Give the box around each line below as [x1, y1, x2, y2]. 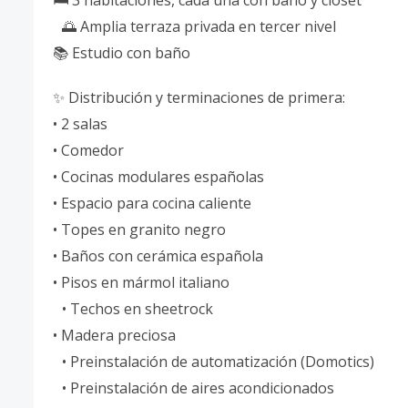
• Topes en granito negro [53, 219, 235, 240]
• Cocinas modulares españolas [53, 167, 273, 187]
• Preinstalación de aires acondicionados [53, 378, 334, 398]
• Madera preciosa [53, 325, 176, 345]
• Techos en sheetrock [53, 299, 222, 319]
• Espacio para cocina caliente [53, 193, 260, 213]
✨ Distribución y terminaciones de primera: [53, 87, 354, 107]
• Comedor [53, 140, 133, 160]
